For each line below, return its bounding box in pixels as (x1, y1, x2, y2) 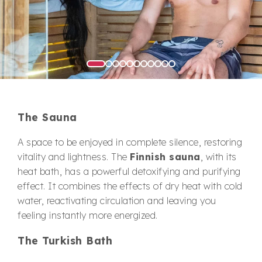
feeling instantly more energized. (18, 209, 158, 221)
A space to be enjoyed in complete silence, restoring (18, 136, 242, 148)
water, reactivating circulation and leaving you (18, 194, 216, 206)
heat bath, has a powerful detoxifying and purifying (18, 165, 241, 177)
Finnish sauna (130, 150, 201, 163)
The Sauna (18, 110, 77, 123)
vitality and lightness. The (18, 150, 130, 163)
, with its (200, 150, 237, 163)
